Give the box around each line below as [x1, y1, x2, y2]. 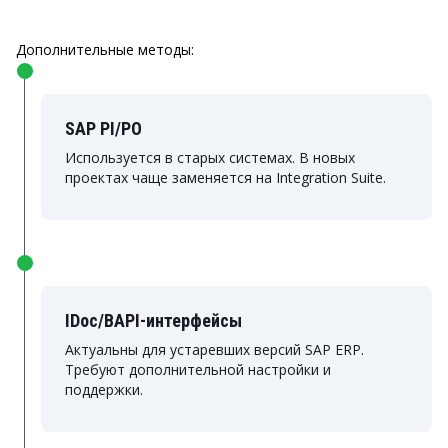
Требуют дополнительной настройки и [65, 360, 331, 379]
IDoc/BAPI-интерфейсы [65, 310, 242, 331]
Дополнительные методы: [16, 40, 194, 59]
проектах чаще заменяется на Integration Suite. [65, 168, 386, 187]
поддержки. [65, 380, 143, 399]
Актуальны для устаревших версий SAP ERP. [65, 340, 364, 359]
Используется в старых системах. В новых [65, 148, 355, 167]
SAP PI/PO [65, 118, 142, 139]
